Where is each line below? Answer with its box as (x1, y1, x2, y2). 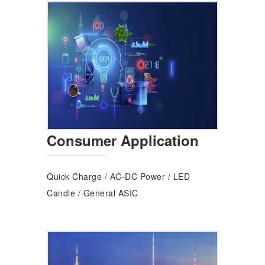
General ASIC (83, 187, 138, 199)
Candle (47, 187, 75, 199)
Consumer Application (47, 130, 199, 150)
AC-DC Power (109, 170, 165, 182)
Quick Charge (47, 170, 102, 182)
